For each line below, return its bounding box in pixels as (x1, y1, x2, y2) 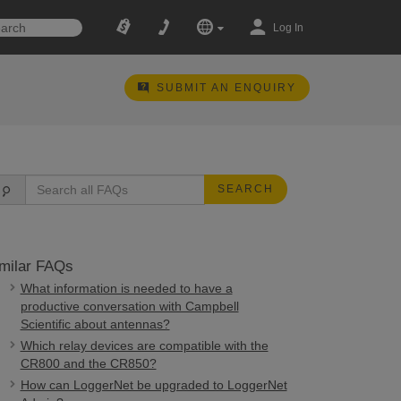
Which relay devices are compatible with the (20, 338, 269, 353)
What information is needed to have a (20, 281, 233, 295)
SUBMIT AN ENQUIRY (156, 81, 296, 94)
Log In (272, 21, 303, 34)
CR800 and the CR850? (20, 356, 157, 371)
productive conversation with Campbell (20, 299, 239, 313)
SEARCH (217, 183, 274, 195)
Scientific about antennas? (20, 317, 170, 331)
